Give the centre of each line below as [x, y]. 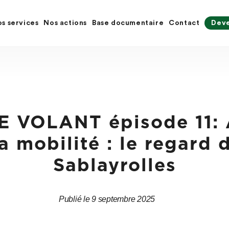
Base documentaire [128, 23]
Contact [184, 23]
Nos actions [65, 23]
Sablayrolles [114, 166]
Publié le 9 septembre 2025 [107, 199]
